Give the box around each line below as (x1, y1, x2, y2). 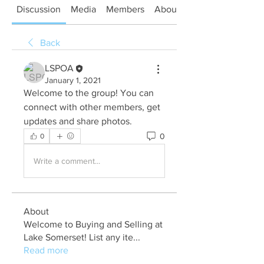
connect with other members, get (24, 102, 160, 113)
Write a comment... (34, 156, 100, 166)
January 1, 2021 (45, 75, 101, 85)
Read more (24, 245, 68, 256)
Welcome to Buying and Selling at (24, 219, 163, 230)
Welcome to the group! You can (24, 88, 154, 98)
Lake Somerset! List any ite (24, 232, 133, 243)
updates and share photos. (24, 116, 132, 127)
